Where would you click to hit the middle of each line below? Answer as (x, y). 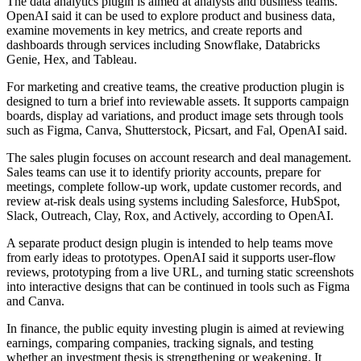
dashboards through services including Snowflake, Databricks (163, 45)
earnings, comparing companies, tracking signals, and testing (160, 343)
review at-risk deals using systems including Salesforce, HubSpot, (173, 201)
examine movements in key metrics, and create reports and (154, 31)
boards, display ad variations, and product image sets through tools (175, 116)
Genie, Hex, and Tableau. (72, 60)
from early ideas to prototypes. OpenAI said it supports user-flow (171, 258)
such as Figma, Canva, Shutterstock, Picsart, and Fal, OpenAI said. (177, 131)
